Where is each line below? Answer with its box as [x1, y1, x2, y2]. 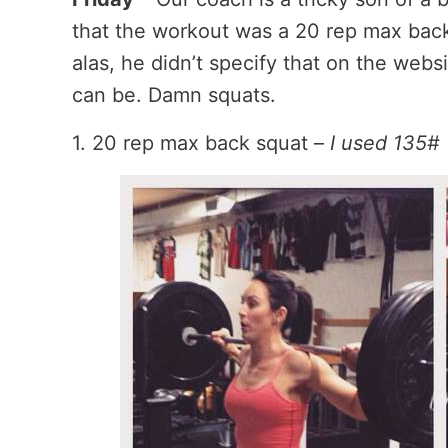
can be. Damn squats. [72, 82, 276, 107]
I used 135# [324, 130, 440, 155]
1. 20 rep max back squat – [72, 130, 324, 155]
